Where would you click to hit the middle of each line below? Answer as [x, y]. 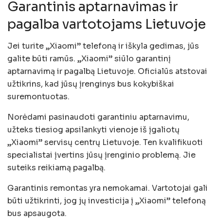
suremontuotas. [38, 96]
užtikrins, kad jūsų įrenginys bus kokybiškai [91, 84]
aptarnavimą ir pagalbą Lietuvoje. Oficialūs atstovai [107, 71]
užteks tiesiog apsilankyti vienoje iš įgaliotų [93, 129]
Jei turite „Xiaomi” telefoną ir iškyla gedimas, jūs [103, 46]
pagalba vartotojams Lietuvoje [107, 25]
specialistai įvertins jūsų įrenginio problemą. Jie [101, 155]
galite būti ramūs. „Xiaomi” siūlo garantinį [89, 58]
